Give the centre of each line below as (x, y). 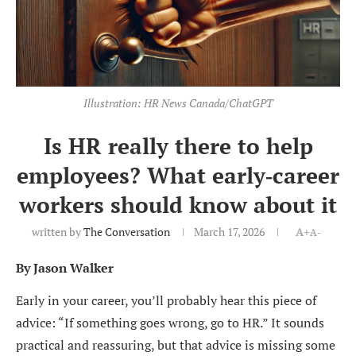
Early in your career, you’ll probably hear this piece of (166, 300)
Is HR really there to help (178, 145)
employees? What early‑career (178, 175)
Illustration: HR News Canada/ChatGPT (178, 103)
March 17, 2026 (229, 231)
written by (57, 231)
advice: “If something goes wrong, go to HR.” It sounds (170, 322)
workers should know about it (178, 204)
